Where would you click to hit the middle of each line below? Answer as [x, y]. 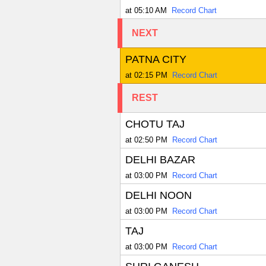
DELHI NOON [158, 196]
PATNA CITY [156, 60]
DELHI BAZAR [160, 160]
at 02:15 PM [146, 75]
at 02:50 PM [146, 140]
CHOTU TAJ [155, 124]
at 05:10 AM [146, 11]
